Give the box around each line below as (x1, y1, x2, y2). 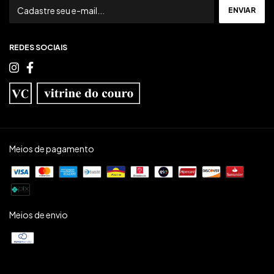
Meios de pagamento (9, 143, 94, 154)
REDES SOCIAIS (9, 42, 67, 52)
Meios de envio (9, 209, 68, 220)
